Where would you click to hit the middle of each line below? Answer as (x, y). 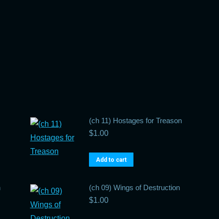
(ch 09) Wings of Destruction (134, 187)
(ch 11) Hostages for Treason (135, 120)
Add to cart (111, 160)
